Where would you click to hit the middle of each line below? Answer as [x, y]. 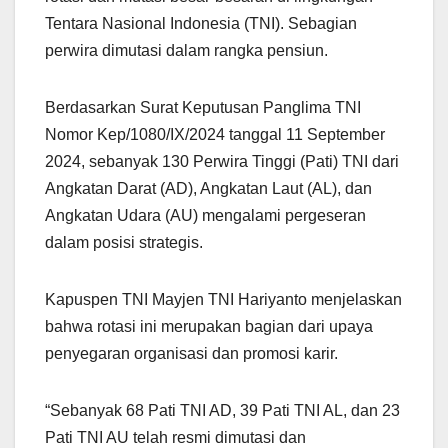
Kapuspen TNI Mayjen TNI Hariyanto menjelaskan [223, 300]
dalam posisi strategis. [124, 243]
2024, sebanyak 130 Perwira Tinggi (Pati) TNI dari [222, 162]
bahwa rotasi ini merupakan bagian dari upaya [209, 327]
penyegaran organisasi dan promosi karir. [191, 354]
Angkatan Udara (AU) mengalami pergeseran [205, 216]
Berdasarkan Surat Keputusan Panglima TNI [203, 108]
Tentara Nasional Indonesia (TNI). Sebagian [201, 24]
